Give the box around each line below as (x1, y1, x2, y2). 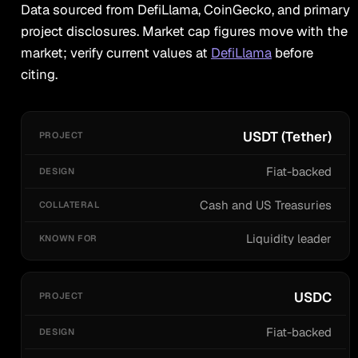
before (271, 43, 313, 62)
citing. (20, 65, 58, 83)
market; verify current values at (20, 43, 211, 62)
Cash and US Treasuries (200, 197, 332, 213)
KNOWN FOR (277, 122, 342, 136)
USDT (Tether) (243, 127, 332, 145)
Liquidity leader (246, 230, 332, 246)
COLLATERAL (180, 122, 249, 136)
